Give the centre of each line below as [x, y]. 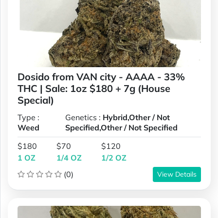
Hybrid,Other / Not [136, 117]
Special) [36, 100]
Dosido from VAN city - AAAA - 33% [101, 76]
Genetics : [84, 117]
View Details [177, 174]
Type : [28, 117]
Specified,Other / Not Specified [122, 127]
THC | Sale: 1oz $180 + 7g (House [94, 88]
